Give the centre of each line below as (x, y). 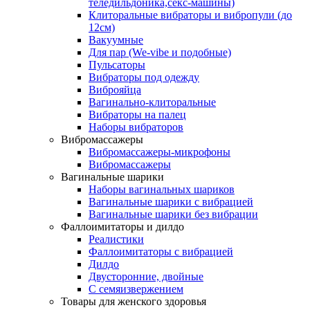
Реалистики (116, 239)
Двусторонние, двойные (146, 276)
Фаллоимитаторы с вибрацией (161, 251)
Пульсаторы (117, 64)
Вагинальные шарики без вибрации (173, 214)
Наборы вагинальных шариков (162, 189)
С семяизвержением (136, 289)
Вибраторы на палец (137, 114)
